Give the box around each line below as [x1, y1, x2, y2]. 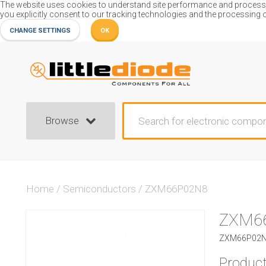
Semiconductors [63, 183, 136, 195]
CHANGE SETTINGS [9, 27, 71, 34]
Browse [45, 115, 80, 126]
